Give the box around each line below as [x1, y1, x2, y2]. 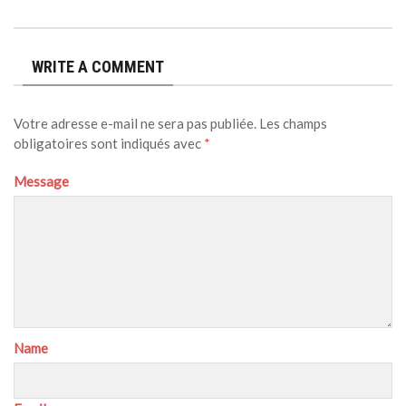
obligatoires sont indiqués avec [14, 135, 204, 151]
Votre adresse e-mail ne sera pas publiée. [14, 115, 256, 131]
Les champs [259, 115, 327, 131]
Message [14, 173, 69, 189]
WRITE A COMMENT [32, 57, 164, 76]
